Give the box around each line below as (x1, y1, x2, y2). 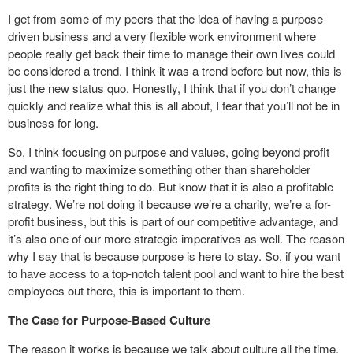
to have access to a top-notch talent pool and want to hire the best (8, 264, 344, 281)
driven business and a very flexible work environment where (8, 27, 316, 44)
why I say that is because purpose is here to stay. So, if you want (8, 247, 340, 264)
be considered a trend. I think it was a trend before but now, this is (8, 61, 342, 79)
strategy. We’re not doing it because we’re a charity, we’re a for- (8, 195, 331, 212)
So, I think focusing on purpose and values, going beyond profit (8, 143, 329, 160)
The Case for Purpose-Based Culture (8, 310, 210, 329)
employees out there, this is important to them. (8, 281, 245, 299)
